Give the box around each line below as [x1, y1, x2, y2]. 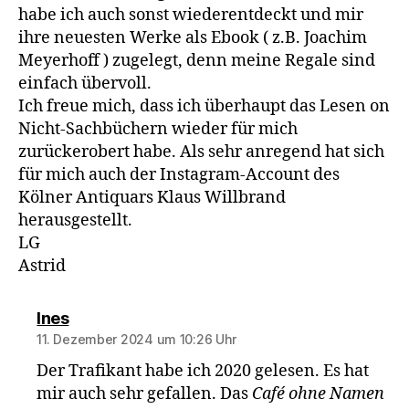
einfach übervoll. [18, 73, 152, 95]
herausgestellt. [18, 210, 132, 232]
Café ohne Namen [252, 383, 385, 405]
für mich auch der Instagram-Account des [18, 164, 340, 186]
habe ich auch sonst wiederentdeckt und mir [18, 5, 363, 26]
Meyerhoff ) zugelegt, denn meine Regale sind [18, 50, 375, 72]
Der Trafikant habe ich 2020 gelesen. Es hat [37, 361, 370, 383]
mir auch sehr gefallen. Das [37, 383, 253, 405]
